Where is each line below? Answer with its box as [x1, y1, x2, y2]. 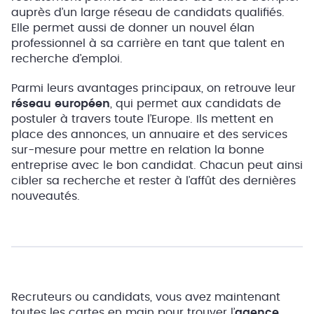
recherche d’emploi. [11, 53, 123, 64]
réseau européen [11, 98, 110, 109]
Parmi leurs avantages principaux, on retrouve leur [11, 83, 296, 94]
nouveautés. [11, 191, 80, 202]
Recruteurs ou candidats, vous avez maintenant [11, 292, 280, 303]
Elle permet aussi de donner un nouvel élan [11, 22, 254, 34]
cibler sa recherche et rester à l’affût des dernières [11, 175, 296, 186]
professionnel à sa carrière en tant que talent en [11, 38, 285, 49]
